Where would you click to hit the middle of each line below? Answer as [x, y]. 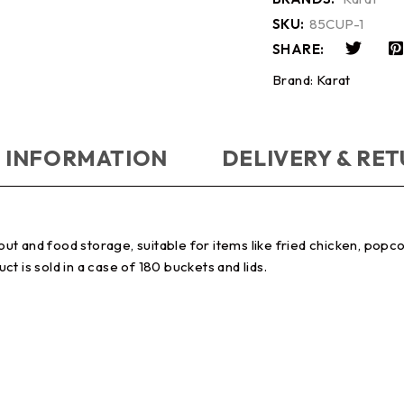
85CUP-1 [336, 24]
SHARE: [298, 50]
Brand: [294, 80]
